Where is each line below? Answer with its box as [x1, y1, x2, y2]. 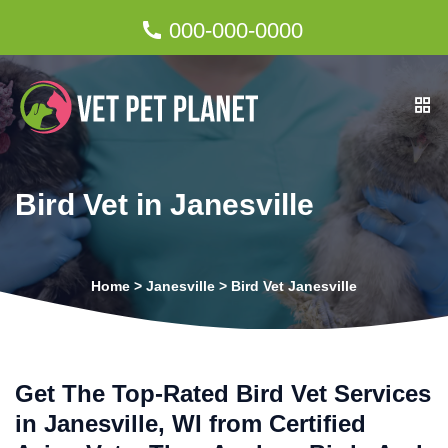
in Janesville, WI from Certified [15, 410, 366, 437]
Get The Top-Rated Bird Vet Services [15, 380, 431, 407]
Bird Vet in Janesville [15, 188, 314, 221]
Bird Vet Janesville [231, 278, 357, 294]
